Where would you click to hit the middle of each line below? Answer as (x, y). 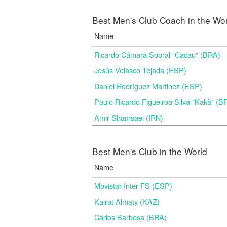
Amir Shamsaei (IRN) (129, 117)
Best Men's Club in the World (150, 151)
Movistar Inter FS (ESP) (133, 186)
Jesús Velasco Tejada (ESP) (140, 70)
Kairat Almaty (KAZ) (127, 201)
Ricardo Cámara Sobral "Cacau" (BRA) (157, 54)
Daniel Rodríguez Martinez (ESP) (148, 86)
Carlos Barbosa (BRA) (130, 217)
